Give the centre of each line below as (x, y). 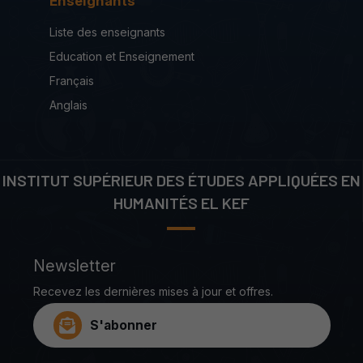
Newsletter (74, 266)
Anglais (68, 105)
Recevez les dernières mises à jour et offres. (153, 292)
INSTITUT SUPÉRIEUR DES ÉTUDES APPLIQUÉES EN (181, 180)
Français (71, 81)
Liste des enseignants (107, 32)
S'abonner (123, 325)
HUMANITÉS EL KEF (181, 203)
